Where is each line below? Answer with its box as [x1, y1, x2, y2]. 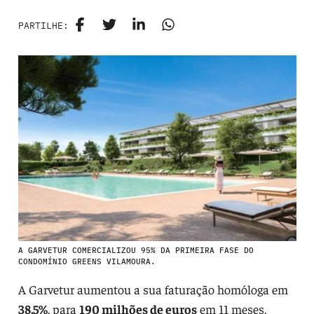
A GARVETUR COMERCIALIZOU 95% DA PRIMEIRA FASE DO [18, 245, 254, 255]
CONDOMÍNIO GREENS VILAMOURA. [18, 256, 156, 266]
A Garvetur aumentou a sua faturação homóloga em [18, 280, 288, 297]
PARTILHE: [18, 19, 69, 32]
